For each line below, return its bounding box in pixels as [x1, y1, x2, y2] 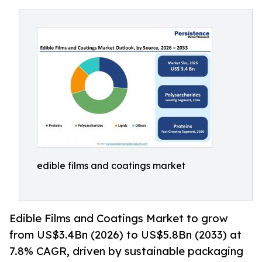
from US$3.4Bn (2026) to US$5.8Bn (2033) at [9, 228, 242, 242]
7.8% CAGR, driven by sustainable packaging [9, 244, 243, 258]
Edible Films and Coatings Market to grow [9, 212, 228, 225]
